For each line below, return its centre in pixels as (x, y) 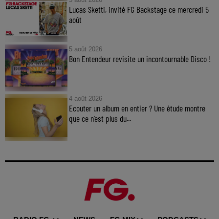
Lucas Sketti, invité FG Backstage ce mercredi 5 (139, 9)
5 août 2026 (85, 49)
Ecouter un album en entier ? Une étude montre (137, 108)
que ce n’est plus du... (100, 119)
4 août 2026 (85, 99)
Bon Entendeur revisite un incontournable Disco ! (141, 58)
